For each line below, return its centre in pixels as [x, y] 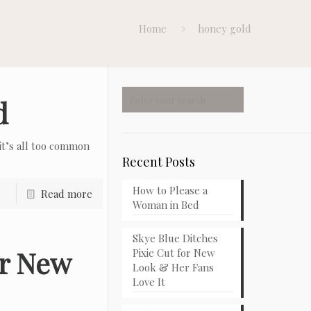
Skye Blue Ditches [175, 238]
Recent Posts [158, 162]
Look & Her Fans [173, 267]
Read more [66, 194]
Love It [149, 282]
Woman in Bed [166, 205]
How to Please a [170, 190]
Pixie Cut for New [174, 253]
